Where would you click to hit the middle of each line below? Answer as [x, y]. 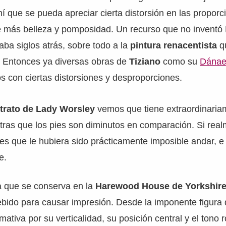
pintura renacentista [174, 45]
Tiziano [145, 61]
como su [180, 61]
